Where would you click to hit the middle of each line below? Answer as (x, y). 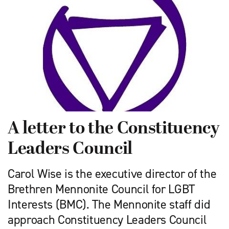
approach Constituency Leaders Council (107, 220)
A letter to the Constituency (114, 129)
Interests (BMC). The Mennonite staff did (109, 204)
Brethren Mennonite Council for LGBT (101, 189)
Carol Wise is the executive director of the (112, 174)
